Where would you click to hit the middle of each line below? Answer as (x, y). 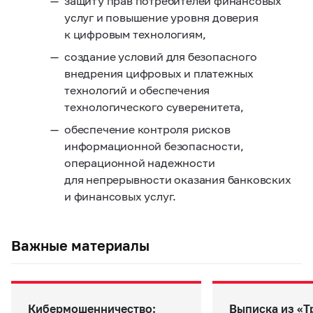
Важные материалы (80, 245)
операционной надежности (140, 162)
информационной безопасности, (154, 146)
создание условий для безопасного (161, 56)
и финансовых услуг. (121, 196)
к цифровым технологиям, (135, 34)
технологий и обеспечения (137, 90)
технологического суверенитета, (155, 107)
